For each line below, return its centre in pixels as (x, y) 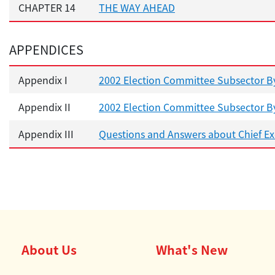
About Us (49, 250)
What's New (192, 250)
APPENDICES (46, 50)
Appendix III (46, 134)
